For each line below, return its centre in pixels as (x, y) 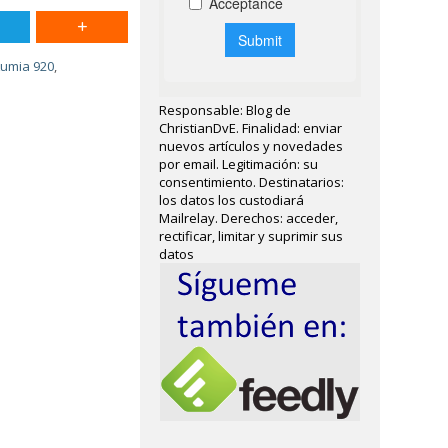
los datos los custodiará (232, 200)
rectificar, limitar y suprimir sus (251, 236)
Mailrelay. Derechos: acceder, (249, 218)
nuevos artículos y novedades (251, 146)
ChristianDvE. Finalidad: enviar (251, 128)
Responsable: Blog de (225, 110)
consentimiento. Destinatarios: (252, 182)
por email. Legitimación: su (239, 164)
